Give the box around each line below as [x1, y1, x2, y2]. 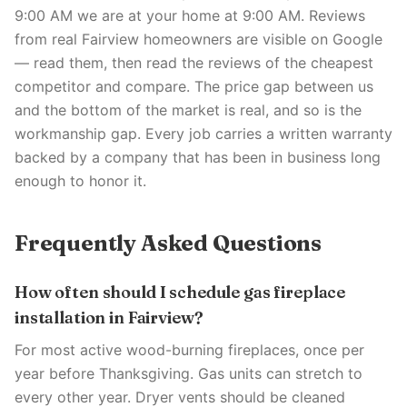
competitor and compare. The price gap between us [15, 77, 373, 95]
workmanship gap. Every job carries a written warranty [15, 124, 392, 143]
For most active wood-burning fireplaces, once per [15, 341, 364, 359]
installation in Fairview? [15, 307, 203, 328]
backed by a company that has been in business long [15, 148, 381, 166]
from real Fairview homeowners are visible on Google [15, 30, 382, 48]
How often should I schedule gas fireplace [15, 282, 346, 303]
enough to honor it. [15, 172, 146, 190]
